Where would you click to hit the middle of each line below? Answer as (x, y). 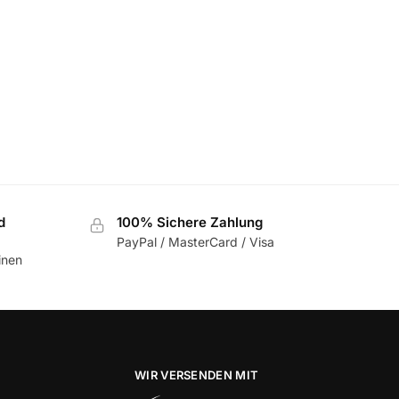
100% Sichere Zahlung (189, 222)
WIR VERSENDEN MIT (197, 375)
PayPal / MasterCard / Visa (195, 242)
